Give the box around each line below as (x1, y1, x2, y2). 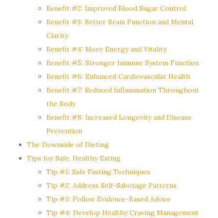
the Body (46, 99, 75, 108)
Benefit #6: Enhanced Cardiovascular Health (46, 72, 190, 81)
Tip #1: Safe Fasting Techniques (46, 167, 150, 176)
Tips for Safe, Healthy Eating (27, 153, 121, 163)
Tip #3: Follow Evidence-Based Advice (46, 194, 171, 203)
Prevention (46, 126, 82, 135)
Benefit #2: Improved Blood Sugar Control (46, 3, 186, 13)
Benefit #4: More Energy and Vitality (46, 44, 166, 54)
